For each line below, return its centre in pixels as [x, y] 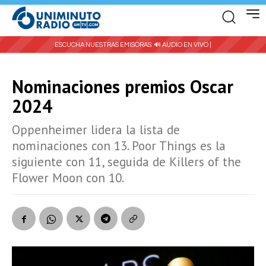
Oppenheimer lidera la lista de [96, 129]
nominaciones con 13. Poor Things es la [119, 145]
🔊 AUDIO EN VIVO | [183, 45]
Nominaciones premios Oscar [123, 86]
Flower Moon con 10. [68, 178]
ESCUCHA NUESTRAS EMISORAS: [104, 45]
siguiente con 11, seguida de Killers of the [126, 161]
